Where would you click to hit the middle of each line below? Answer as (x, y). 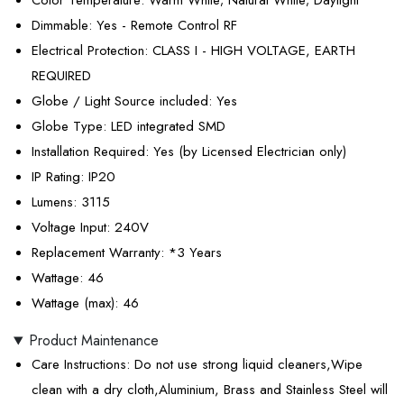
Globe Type (67, 127)
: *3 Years (191, 253)
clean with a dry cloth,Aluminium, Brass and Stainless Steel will (210, 390)
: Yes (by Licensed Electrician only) (246, 152)
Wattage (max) (73, 303)
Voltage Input (69, 228)
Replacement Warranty (96, 253)
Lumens (52, 202)
